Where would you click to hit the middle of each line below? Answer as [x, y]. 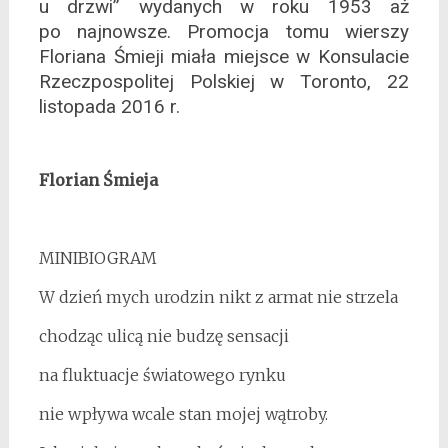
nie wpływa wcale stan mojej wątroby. [183, 414]
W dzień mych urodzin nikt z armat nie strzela [218, 297]
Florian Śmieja [98, 180]
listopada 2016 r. [109, 107]
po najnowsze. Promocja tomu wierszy [224, 32]
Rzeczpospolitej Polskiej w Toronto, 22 [224, 82]
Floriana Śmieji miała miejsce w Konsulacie [224, 57]
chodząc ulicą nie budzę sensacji [163, 336]
